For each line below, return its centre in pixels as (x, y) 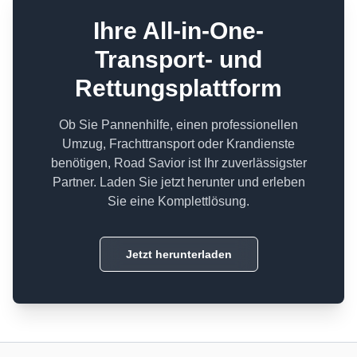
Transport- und (178, 59)
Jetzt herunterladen (178, 254)
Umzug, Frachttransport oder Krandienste (178, 143)
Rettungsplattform (178, 88)
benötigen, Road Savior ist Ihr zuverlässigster (178, 163)
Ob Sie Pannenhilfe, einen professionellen (178, 124)
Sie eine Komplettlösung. (178, 201)
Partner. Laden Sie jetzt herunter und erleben (178, 182)
